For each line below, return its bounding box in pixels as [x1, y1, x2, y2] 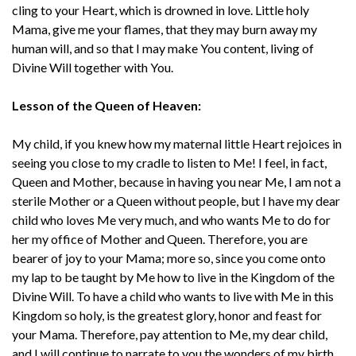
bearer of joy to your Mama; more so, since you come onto [12, 250, 326, 265]
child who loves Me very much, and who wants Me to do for [12, 211, 331, 227]
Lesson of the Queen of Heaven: [12, 97, 201, 113]
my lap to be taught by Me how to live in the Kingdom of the [12, 269, 335, 284]
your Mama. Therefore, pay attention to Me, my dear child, [12, 326, 327, 342]
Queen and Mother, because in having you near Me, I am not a [12, 173, 341, 189]
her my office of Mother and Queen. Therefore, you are [12, 230, 308, 246]
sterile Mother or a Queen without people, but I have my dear [12, 192, 340, 208]
